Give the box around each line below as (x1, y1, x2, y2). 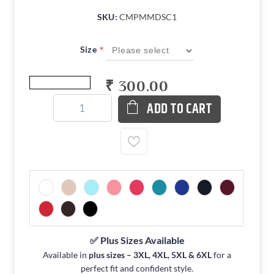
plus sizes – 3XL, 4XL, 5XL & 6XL (89, 250, 212, 261)
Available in (43, 250, 89, 261)
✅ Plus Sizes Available (89, 234, 185, 246)
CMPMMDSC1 (119, 12, 177, 23)
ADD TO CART (147, 98, 212, 120)
